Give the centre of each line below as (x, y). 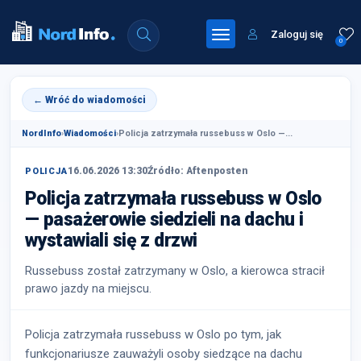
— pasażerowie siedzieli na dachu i (164, 220)
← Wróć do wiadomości (89, 100)
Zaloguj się (296, 34)
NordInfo (41, 133)
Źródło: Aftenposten (197, 171)
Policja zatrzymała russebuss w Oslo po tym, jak (153, 334)
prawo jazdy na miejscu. (88, 289)
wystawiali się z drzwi (111, 241)
